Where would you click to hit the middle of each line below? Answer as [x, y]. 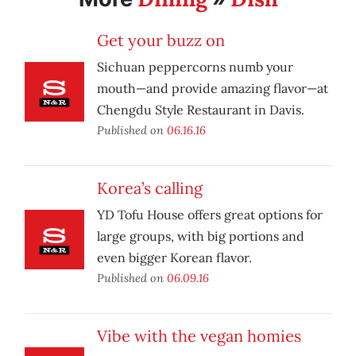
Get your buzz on [161, 41]
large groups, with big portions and [201, 236]
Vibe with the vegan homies [199, 336]
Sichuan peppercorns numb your [195, 67]
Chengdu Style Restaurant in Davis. [201, 110]
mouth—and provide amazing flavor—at [213, 89]
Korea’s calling [150, 188]
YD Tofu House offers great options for [210, 215]
